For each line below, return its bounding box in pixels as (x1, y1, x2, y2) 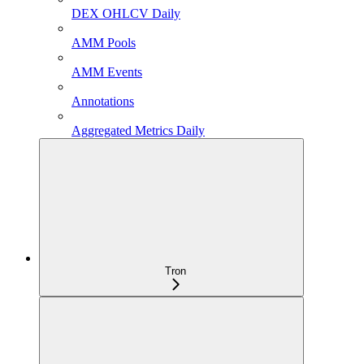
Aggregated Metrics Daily (71, 123, 205, 138)
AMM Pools (71, 36, 136, 50)
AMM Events (71, 65, 142, 80)
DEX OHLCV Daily (71, 6, 180, 21)
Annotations (71, 94, 134, 109)
